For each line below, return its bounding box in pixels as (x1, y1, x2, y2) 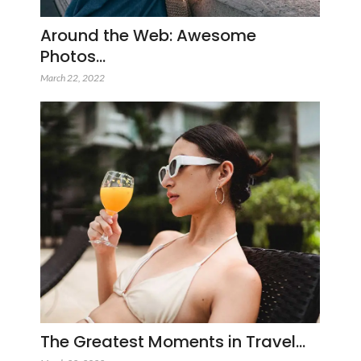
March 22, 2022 (40, 72, 105, 85)
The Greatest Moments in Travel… (40, 330, 305, 353)
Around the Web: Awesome (40, 24, 256, 48)
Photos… (40, 45, 106, 68)
